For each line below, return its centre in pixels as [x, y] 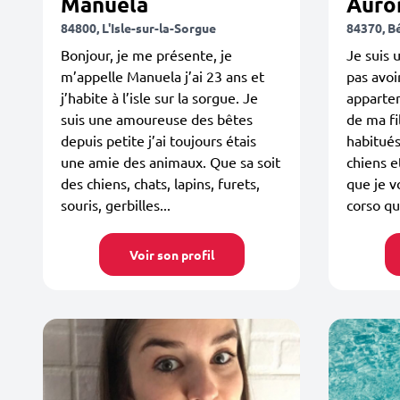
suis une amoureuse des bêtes [157, 119]
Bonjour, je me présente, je [146, 54]
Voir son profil [171, 254]
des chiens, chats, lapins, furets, [160, 183]
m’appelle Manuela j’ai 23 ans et [162, 76]
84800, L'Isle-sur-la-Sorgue [138, 28]
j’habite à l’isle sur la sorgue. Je [159, 97]
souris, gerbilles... [116, 204]
